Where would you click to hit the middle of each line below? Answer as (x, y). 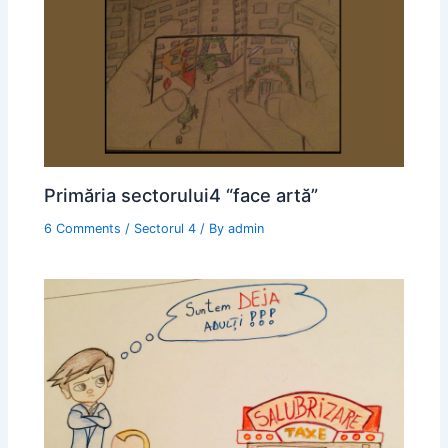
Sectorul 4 (165, 229)
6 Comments (83, 229)
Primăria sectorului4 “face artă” (181, 194)
